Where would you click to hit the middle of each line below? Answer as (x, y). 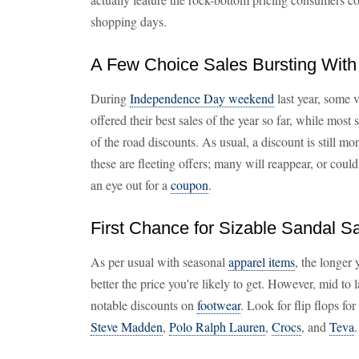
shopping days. (129, 21)
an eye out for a (131, 185)
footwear (219, 305)
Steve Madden (127, 327)
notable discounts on (144, 305)
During (110, 98)
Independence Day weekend (202, 98)
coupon (190, 185)
